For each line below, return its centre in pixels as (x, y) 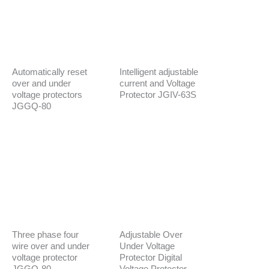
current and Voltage (157, 83)
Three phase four (45, 234)
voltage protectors (47, 95)
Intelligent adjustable (159, 72)
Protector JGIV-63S (158, 95)
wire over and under (51, 246)
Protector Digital (150, 257)
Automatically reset (50, 72)
